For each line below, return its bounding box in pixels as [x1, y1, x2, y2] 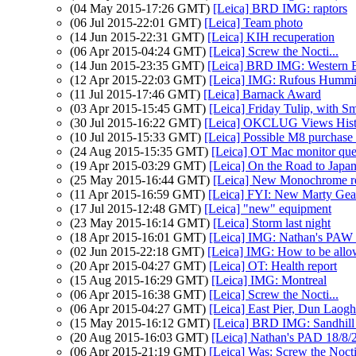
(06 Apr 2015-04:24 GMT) [70, 44, 209, 58]
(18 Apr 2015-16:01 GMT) [70, 230, 209, 244]
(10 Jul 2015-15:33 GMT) [70, 130, 204, 144]
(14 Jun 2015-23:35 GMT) [70, 59, 207, 72]
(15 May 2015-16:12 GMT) [70, 316, 213, 330]
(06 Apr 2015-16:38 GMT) [70, 288, 209, 301]
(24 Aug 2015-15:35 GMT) [70, 145, 211, 158]
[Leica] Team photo [204, 16, 303, 29]
